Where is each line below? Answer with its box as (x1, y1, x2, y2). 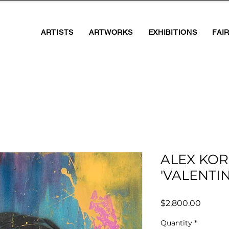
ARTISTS (41, 28, 74, 36)
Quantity (161, 218, 192, 227)
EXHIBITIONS (148, 28, 197, 36)
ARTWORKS (88, 28, 133, 36)
